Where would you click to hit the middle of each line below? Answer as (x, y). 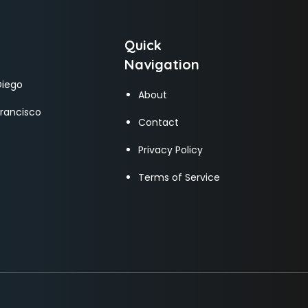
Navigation (162, 64)
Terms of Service (179, 177)
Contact (158, 122)
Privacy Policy (170, 150)
